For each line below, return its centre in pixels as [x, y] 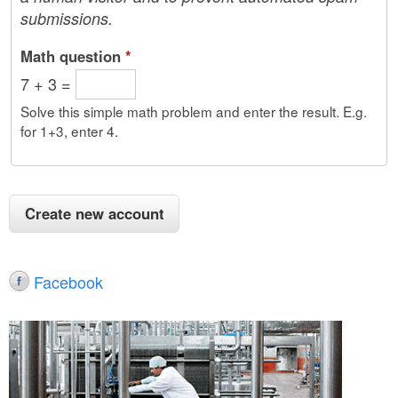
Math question [73, 56]
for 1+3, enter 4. [69, 131]
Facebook [68, 282]
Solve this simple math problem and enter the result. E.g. [194, 111]
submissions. [67, 18]
